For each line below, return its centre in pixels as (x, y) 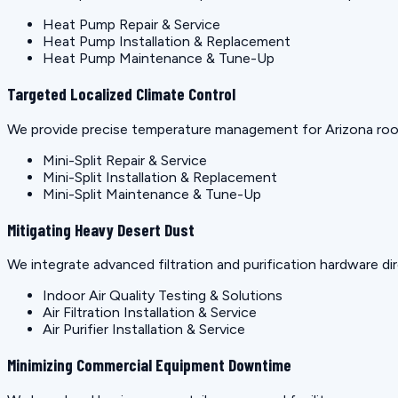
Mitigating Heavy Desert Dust (101, 229)
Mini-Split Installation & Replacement (160, 177)
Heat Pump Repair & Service (131, 25)
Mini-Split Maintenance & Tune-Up (152, 194)
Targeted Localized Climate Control (121, 94)
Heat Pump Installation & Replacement (167, 42)
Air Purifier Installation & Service (144, 330)
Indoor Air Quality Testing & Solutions (163, 296)
